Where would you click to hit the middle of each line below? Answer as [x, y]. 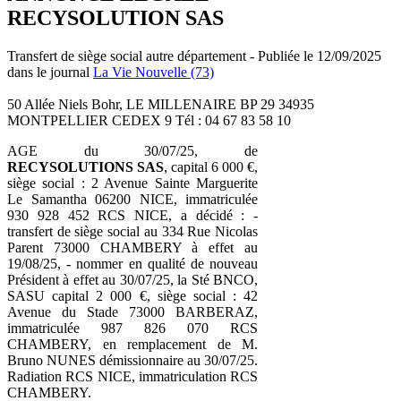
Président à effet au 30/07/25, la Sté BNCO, [132, 279]
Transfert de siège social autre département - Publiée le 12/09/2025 [194, 55]
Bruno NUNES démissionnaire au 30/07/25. [132, 360]
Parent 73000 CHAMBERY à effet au [132, 247]
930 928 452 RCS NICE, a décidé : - [132, 215]
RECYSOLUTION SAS [115, 17]
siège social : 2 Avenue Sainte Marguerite [132, 183]
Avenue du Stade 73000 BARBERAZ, [132, 311]
